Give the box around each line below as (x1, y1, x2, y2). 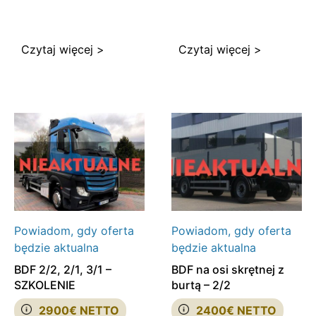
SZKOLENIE (14, 277, 75, 292)
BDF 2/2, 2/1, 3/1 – (14, 262, 111, 276)
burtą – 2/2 (171, 277, 231, 292)
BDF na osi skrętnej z (171, 262, 284, 276)
